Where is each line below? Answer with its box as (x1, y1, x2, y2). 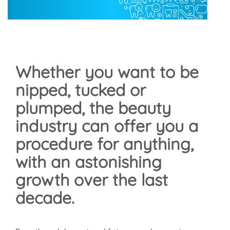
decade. (15, 187, 74, 208)
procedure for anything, (15, 133, 194, 154)
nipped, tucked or (15, 79, 146, 100)
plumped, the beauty (15, 97, 171, 118)
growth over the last (15, 169, 168, 190)
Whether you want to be (15, 61, 199, 82)
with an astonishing (15, 151, 162, 172)
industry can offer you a (15, 115, 198, 136)
